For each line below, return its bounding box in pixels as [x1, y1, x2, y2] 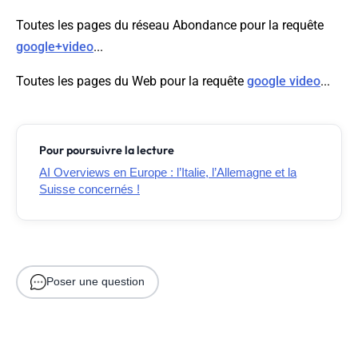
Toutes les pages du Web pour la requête [16, 74, 247, 89]
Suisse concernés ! [39, 182, 140, 197]
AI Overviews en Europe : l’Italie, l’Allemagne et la [39, 165, 296, 180]
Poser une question [46, 275, 145, 288]
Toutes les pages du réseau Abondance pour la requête [16, 18, 324, 34]
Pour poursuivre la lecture [39, 143, 174, 158]
